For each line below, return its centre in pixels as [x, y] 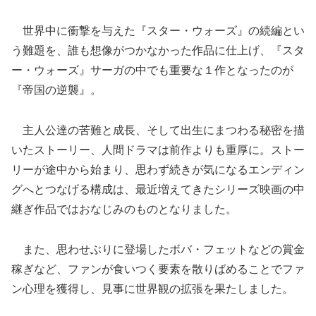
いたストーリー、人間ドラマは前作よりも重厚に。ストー [158, 150]
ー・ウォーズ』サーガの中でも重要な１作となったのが [152, 71]
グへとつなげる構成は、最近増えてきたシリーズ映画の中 [158, 190]
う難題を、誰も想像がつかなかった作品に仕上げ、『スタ [158, 51]
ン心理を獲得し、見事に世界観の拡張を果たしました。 [152, 288]
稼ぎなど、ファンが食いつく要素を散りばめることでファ [158, 269]
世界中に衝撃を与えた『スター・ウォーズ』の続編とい [158, 31]
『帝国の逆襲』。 [56, 90]
